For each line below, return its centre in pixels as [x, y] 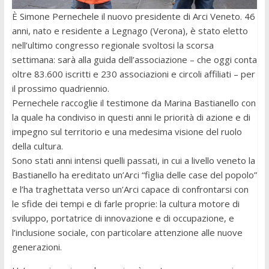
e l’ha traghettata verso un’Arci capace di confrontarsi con [130, 189]
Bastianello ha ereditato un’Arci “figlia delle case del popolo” [134, 174]
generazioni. [37, 246]
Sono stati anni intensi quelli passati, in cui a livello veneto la [133, 160]
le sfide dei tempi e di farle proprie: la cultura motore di [125, 203]
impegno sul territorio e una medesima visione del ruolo [127, 131]
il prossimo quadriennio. [60, 88]
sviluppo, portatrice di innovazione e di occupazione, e [123, 218]
